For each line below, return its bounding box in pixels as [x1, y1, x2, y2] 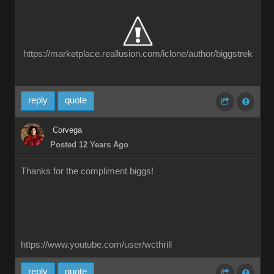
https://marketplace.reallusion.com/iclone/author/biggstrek [23, 49, 253, 59]
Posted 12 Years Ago [50, 140, 128, 149]
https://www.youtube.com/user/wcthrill [21, 240, 172, 250]
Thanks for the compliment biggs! [21, 166, 154, 176]
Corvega [53, 125, 82, 135]
